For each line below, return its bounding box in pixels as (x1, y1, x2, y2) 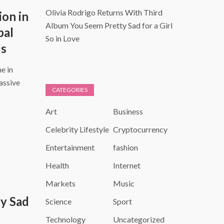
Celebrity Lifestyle (45, 124, 109, 134)
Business (113, 106, 143, 116)
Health (45, 160, 69, 170)
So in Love (45, 33, 79, 43)
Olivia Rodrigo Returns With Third (45, 7, 162, 17)
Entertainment (45, 142, 94, 152)
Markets (45, 178, 75, 188)
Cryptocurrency (113, 124, 167, 134)
